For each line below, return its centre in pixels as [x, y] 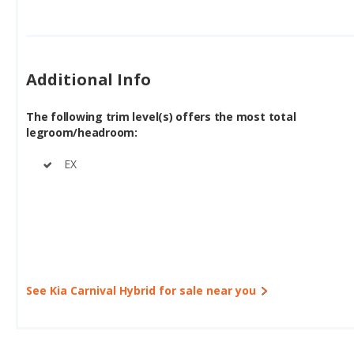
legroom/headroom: [82, 133]
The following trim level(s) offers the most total [161, 117]
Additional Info [89, 80]
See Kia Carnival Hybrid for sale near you [141, 291]
